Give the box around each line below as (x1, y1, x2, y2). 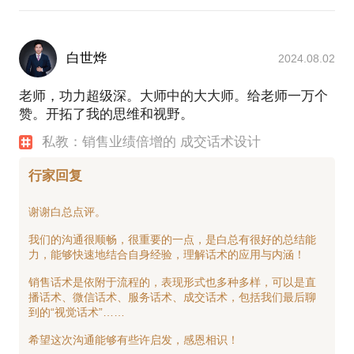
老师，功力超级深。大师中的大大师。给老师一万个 (19, 88, 328, 104)
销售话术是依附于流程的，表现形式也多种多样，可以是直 (28, 275, 316, 288)
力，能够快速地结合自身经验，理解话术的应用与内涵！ (28, 247, 305, 261)
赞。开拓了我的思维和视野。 (19, 107, 194, 122)
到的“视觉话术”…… (28, 305, 125, 318)
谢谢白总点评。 (28, 205, 106, 218)
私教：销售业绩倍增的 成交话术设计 (42, 134, 262, 150)
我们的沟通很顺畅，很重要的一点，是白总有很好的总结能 (28, 232, 316, 246)
